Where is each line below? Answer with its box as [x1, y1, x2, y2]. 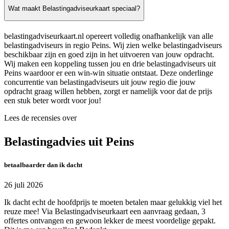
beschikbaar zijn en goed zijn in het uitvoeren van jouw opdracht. [4, 50, 214, 59]
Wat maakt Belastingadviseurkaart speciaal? [8, 5, 140, 13]
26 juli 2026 [4, 180, 43, 190]
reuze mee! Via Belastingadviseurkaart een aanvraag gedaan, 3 [4, 207, 205, 216]
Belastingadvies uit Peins [4, 134, 134, 148]
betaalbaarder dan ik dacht [4, 161, 82, 169]
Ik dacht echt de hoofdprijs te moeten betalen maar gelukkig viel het [4, 198, 222, 207]
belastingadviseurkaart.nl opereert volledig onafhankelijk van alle [4, 31, 213, 40]
